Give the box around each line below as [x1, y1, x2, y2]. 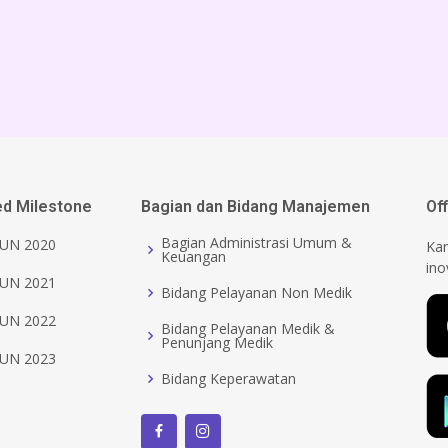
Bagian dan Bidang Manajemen [141, 196, 370, 216]
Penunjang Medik [161, 332, 273, 352]
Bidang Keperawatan [161, 368, 296, 388]
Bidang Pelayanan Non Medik [161, 282, 352, 302]
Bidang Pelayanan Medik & [161, 318, 335, 338]
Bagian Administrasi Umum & [161, 232, 352, 252]
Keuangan [161, 246, 226, 266]
